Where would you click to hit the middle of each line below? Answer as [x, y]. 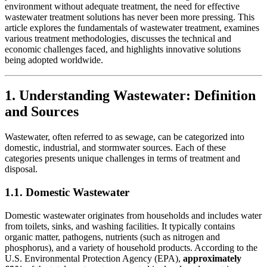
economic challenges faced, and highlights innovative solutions [123, 49]
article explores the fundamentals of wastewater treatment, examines [132, 27]
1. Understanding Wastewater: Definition [130, 96]
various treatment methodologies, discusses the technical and [118, 38]
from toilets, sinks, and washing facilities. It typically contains [120, 226]
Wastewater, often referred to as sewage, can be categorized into [125, 137]
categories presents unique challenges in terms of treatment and [122, 159]
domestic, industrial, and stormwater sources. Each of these [115, 148]
